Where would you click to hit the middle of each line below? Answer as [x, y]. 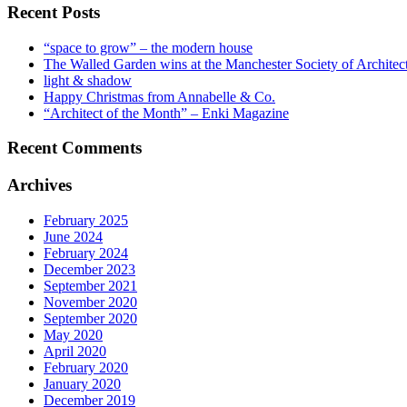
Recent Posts [54, 12]
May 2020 [73, 334]
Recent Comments [74, 148]
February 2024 [86, 253]
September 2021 [90, 285]
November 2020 [90, 302]
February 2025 [86, 220]
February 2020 [86, 367]
